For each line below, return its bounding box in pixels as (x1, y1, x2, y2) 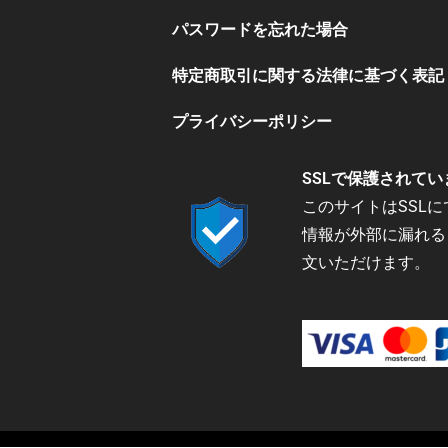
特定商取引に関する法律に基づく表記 (172, 65, 444, 85)
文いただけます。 (302, 252, 430, 272)
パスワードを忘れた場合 (172, 19, 348, 39)
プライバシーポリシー (172, 111, 332, 131)
